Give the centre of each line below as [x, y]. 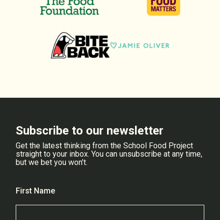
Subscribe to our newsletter [90, 130]
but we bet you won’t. [52, 162]
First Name [35, 191]
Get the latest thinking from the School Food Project [104, 145]
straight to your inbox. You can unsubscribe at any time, [109, 154]
